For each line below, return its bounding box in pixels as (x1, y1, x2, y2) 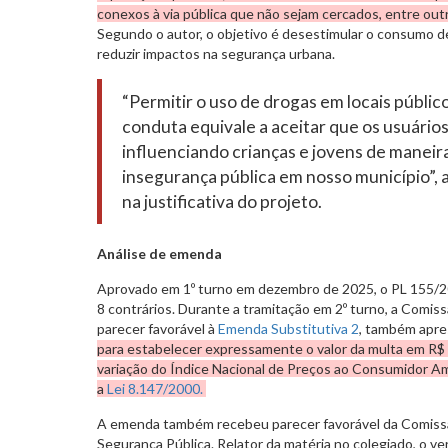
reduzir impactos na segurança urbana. (97, 44, 335, 62)
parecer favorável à (97, 319, 218, 337)
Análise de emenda (97, 244, 222, 262)
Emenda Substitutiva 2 (218, 319, 359, 337)
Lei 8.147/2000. (107, 379, 203, 397)
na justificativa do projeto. (122, 190, 322, 212)
